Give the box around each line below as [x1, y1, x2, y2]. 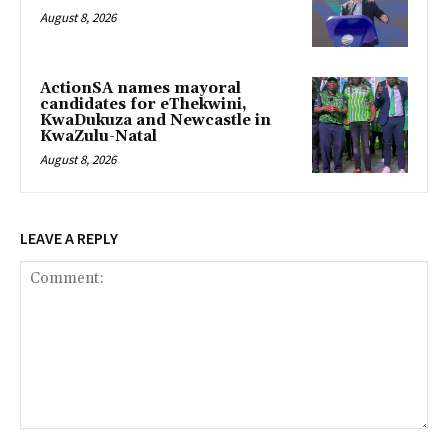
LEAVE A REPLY [20, 227, 118, 248]
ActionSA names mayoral [40, 78, 241, 98]
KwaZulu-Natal [40, 126, 161, 146]
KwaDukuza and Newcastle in [40, 110, 271, 130]
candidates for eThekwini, [40, 94, 247, 114]
